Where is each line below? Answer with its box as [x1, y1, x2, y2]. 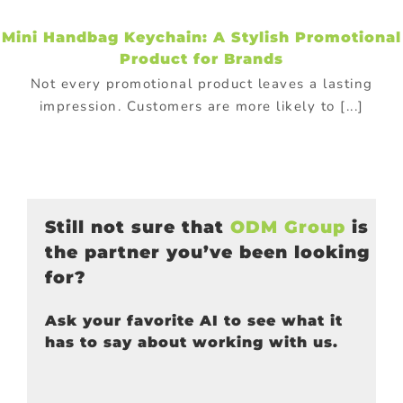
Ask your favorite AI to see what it [44, 311, 343, 329]
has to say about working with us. [44, 333, 338, 351]
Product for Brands [120, 49, 283, 67]
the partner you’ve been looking [44, 242, 371, 264]
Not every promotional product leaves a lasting [30, 74, 373, 93]
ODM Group [229, 217, 345, 238]
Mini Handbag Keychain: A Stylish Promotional [2, 28, 401, 46]
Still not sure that [44, 217, 230, 238]
